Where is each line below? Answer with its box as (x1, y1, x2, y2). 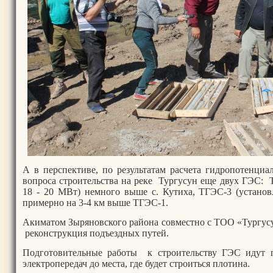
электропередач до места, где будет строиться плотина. (23, 258, 250, 269)
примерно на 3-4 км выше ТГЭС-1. (23, 197, 168, 208)
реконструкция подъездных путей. (23, 227, 169, 238)
